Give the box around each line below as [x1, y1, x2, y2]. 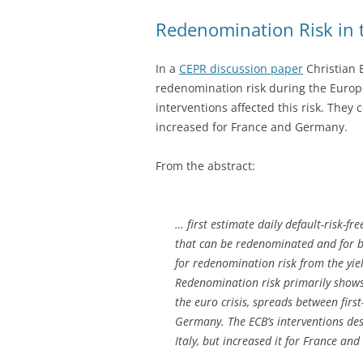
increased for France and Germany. [156, 118, 348, 135]
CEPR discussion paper [179, 60, 303, 76]
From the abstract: [156, 157, 255, 173]
